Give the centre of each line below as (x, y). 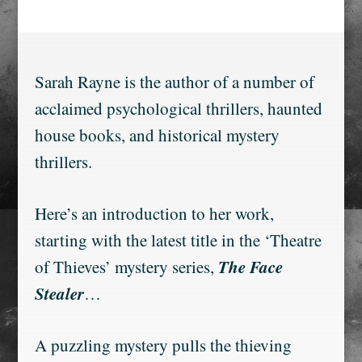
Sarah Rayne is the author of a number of (174, 82)
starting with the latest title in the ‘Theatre (178, 240)
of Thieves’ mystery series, (126, 267)
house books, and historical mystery (157, 135)
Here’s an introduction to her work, (154, 213)
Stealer (59, 293)
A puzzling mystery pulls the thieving (163, 345)
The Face (250, 267)
